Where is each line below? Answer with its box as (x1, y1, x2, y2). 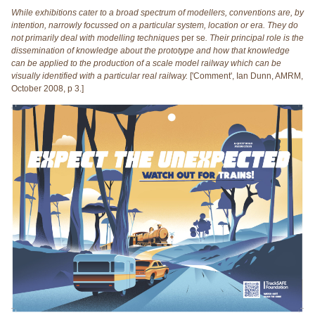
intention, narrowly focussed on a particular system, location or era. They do (11, 20, 298, 31)
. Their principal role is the (205, 33, 304, 44)
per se (179, 33, 205, 44)
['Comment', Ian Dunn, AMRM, (188, 71, 303, 82)
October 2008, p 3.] (11, 84, 84, 94)
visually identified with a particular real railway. (11, 71, 188, 82)
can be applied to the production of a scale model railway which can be (11, 58, 281, 69)
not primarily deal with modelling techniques (11, 33, 179, 44)
